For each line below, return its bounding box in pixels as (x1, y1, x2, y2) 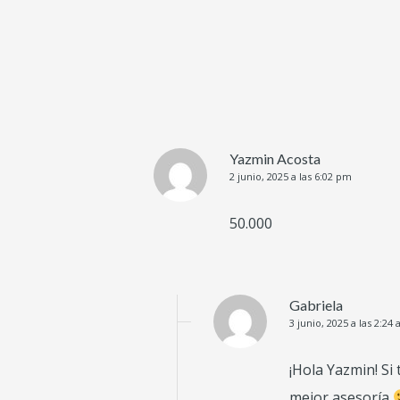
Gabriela (289, 296, 343, 313)
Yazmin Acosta (229, 149, 321, 167)
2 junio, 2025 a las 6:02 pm (229, 169, 352, 183)
